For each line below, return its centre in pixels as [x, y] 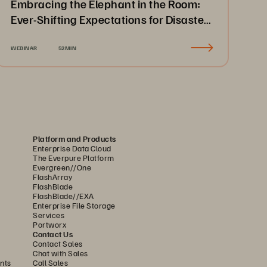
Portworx [49, 224]
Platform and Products [74, 139]
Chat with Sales [60, 253]
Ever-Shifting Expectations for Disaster [110, 19]
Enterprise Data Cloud [72, 148]
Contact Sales [58, 243]
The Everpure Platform [74, 158]
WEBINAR [24, 48]
